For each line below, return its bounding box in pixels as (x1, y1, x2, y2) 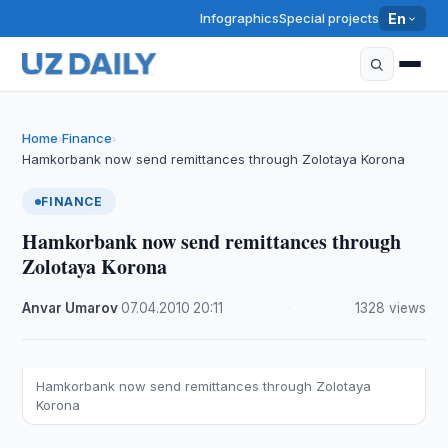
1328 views (354, 300, 426, 316)
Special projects (279, 10, 380, 26)
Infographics (200, 10, 280, 26)
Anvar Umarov (22, 300, 119, 316)
